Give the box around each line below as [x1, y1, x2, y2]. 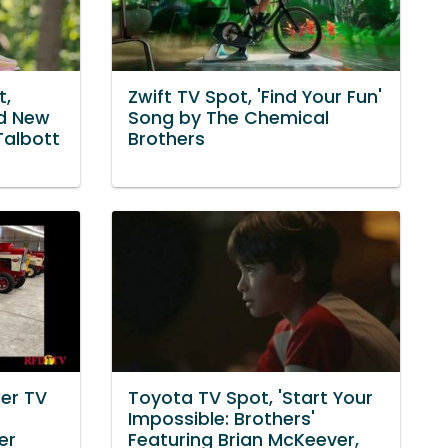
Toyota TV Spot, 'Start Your [128, 385, 373, 410]
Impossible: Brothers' [128, 406, 315, 431]
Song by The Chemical [128, 105, 329, 130]
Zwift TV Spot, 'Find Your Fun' [128, 84, 382, 109]
